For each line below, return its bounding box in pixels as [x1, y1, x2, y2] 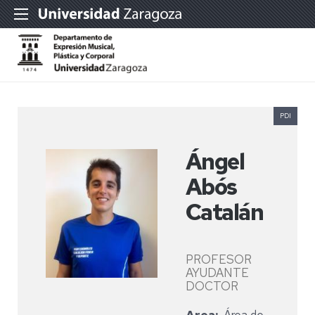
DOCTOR [185, 278, 238, 294]
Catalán [185, 197, 263, 227]
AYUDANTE [185, 265, 249, 281]
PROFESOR [185, 252, 252, 267]
